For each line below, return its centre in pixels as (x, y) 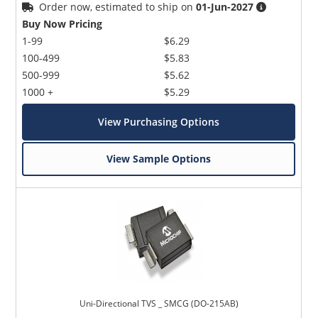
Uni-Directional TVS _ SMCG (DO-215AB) (159, 304)
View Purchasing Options (159, 122)
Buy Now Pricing (62, 24)
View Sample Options (159, 159)
